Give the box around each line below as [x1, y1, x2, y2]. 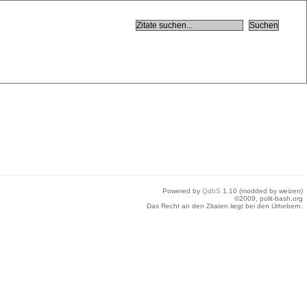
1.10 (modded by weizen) [221, 187, 303, 195]
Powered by [162, 187, 202, 195]
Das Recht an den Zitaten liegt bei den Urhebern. [147, 202, 303, 210]
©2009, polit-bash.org [234, 195, 303, 202]
